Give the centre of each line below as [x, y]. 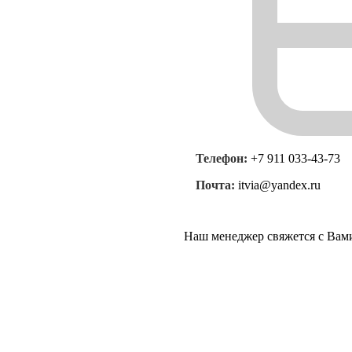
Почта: [217, 185]
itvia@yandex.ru [279, 185]
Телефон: [223, 158]
